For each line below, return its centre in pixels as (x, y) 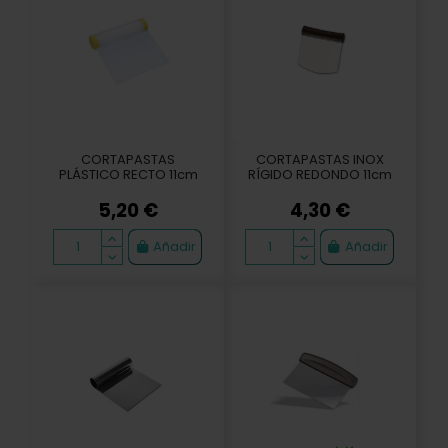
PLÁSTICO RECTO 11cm (128, 175)
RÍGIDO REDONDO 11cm (319, 175)
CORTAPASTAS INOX (319, 160)
